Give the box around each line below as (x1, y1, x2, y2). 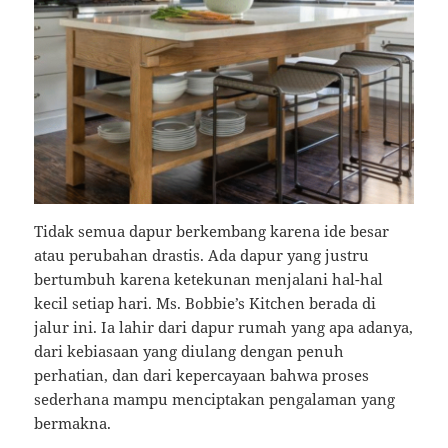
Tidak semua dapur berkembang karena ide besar (34, 221, 390, 242)
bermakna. (34, 413, 112, 434)
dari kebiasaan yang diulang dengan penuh (34, 341, 345, 362)
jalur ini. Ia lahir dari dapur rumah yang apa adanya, (34, 317, 414, 338)
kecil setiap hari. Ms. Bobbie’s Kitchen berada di (34, 293, 377, 314)
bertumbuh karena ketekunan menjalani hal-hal (34, 269, 384, 290)
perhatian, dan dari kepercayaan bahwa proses (34, 365, 370, 386)
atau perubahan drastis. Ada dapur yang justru (34, 245, 370, 266)
